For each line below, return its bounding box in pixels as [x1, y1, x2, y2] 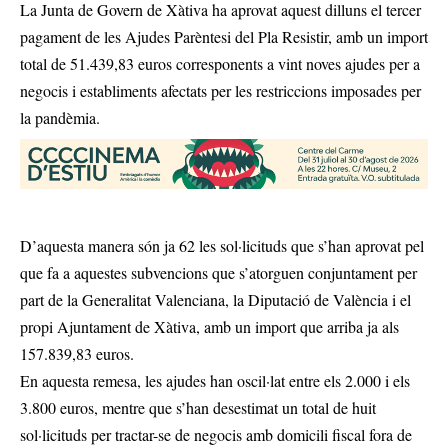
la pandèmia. [20, 107, 100, 128]
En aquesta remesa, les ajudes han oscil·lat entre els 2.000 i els [20, 370, 410, 392]
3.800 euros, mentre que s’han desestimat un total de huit [20, 397, 376, 419]
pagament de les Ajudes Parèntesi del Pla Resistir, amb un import [20, 26, 428, 47]
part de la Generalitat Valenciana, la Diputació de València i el [20, 289, 411, 311]
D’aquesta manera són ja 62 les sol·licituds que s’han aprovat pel [20, 235, 424, 257]
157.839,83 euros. [20, 343, 134, 365]
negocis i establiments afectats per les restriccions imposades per [20, 80, 421, 101]
